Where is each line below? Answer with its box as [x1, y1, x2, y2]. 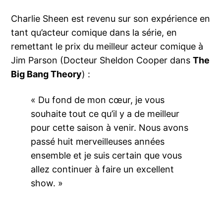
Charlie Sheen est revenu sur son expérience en [11, 13, 211, 24]
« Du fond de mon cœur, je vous [31, 95, 165, 106]
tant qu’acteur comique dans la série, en [11, 27, 177, 38]
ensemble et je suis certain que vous [31, 150, 182, 161]
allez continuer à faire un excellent [31, 164, 174, 175]
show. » [31, 178, 63, 189]
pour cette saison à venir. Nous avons [31, 122, 189, 133]
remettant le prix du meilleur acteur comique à [11, 41, 204, 52]
